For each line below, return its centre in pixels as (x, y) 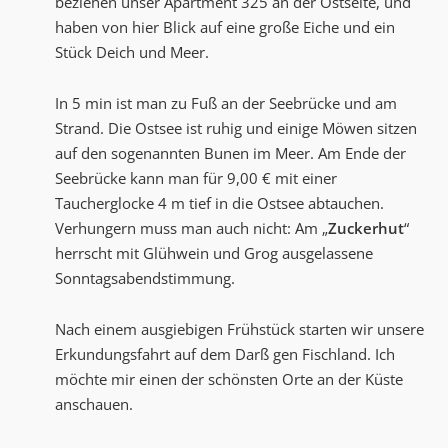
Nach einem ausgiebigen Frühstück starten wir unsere (239, 329)
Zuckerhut (366, 228)
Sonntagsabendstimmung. (145, 278)
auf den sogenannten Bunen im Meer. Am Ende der (230, 153)
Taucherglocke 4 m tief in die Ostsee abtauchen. (219, 203)
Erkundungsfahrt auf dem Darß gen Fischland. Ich (225, 354)
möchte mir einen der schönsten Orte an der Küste (229, 379)
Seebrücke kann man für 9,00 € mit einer (196, 178)
